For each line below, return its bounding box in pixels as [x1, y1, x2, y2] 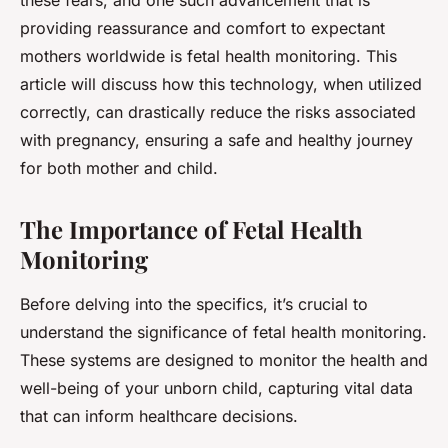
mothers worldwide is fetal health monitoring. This [20, 46, 397, 67]
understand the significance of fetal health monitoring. [20, 322, 427, 343]
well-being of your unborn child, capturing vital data [20, 378, 413, 399]
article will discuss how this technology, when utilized [20, 74, 422, 95]
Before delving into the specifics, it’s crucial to [20, 294, 368, 315]
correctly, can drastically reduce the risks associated [20, 102, 416, 123]
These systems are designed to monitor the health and [20, 350, 428, 371]
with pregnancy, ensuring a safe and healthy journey [20, 130, 413, 151]
